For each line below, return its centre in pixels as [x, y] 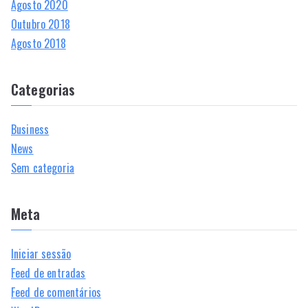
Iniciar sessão [41, 253]
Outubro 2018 [41, 24]
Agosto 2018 [38, 43]
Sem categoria [43, 167]
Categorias [43, 89]
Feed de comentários [56, 292]
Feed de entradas [48, 273]
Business [30, 129]
